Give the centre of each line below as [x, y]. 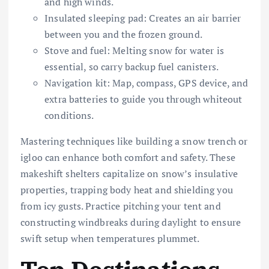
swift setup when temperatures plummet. [110, 239]
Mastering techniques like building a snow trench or [134, 141]
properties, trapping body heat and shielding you [127, 190]
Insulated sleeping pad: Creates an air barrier [143, 18]
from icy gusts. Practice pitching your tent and [121, 206]
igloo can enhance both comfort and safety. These [128, 158]
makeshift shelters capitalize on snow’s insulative [129, 174]
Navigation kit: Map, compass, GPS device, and [147, 83]
